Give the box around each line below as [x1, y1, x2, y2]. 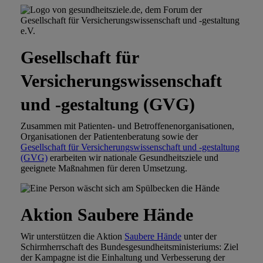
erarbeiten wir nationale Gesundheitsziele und [48, 153, 218, 163]
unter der [181, 231, 217, 242]
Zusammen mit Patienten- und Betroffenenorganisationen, [21, 121, 234, 131]
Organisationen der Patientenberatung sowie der [21, 131, 198, 142]
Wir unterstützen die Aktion [21, 231, 124, 242]
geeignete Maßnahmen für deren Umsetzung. [21, 163, 187, 174]
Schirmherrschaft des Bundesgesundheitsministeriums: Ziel [21, 242, 238, 252]
